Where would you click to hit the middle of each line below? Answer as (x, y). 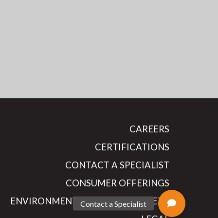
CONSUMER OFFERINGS (118, 183)
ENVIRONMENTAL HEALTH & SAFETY (90, 201)
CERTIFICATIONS (132, 147)
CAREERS (149, 129)
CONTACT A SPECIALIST (117, 165)
